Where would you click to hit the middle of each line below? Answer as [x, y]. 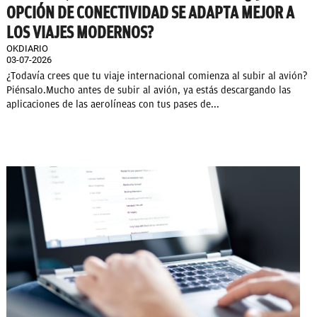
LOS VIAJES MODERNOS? [80, 32]
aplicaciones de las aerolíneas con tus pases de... [113, 104]
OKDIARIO [27, 48]
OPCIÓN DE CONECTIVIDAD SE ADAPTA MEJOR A [150, 12]
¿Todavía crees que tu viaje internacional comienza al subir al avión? [157, 76]
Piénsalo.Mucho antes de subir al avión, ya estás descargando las [149, 90]
